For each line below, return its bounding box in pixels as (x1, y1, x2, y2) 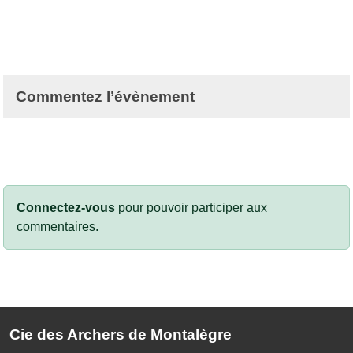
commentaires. (17, 219, 98, 233)
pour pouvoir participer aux (115, 200, 267, 214)
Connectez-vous (17, 200, 115, 214)
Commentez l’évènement (16, 87, 195, 105)
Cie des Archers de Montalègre (9, 325, 232, 343)
